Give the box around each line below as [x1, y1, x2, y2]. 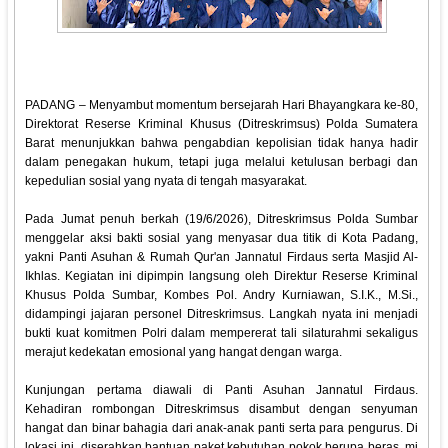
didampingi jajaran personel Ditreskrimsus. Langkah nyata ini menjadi [25, 307, 419, 322]
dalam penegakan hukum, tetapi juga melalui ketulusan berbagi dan [25, 155, 419, 170]
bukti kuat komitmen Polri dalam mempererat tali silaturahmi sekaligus [25, 326, 419, 341]
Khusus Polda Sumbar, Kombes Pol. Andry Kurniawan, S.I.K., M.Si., [25, 288, 419, 303]
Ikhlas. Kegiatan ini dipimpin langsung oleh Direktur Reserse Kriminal [25, 269, 419, 284]
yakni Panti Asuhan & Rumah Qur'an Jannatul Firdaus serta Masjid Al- [25, 250, 419, 265]
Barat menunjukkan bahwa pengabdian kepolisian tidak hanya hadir [25, 136, 419, 151]
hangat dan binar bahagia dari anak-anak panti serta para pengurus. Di [25, 421, 419, 436]
